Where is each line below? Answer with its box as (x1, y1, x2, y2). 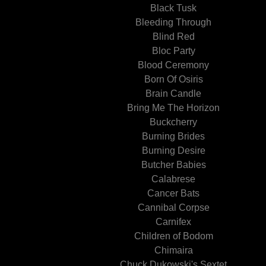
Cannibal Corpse (137, 202, 210, 213)
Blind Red (152, 31, 195, 42)
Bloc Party (151, 46, 195, 56)
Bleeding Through (135, 17, 211, 27)
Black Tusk (150, 3, 197, 13)
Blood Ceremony (138, 60, 209, 70)
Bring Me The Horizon (127, 103, 220, 113)
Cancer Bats (147, 188, 199, 198)
